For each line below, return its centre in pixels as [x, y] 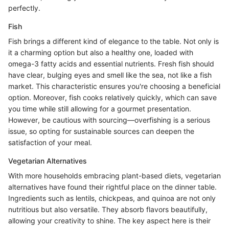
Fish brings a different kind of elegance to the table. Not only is [113, 41]
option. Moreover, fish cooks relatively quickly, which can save [112, 97]
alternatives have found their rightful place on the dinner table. [112, 187]
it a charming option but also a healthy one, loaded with [101, 52]
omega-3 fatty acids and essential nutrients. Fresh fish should [111, 63]
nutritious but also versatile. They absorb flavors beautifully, [108, 209]
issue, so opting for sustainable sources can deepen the [101, 131]
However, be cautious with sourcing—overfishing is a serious [109, 120]
